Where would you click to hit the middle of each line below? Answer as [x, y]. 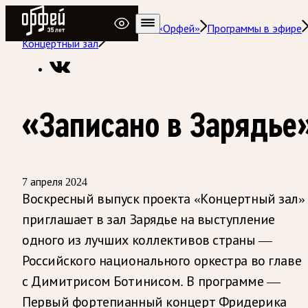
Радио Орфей [54, 12]
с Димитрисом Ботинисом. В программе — [151, 281]
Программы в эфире [254, 29]
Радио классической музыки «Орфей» [111, 29]
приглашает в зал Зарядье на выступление [148, 219]
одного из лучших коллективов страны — [147, 240]
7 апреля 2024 [55, 181]
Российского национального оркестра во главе [162, 260]
